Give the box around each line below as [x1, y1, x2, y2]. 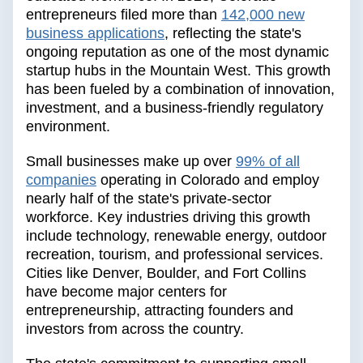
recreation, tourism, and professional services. [26, 246, 323, 263]
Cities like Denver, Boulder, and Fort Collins [26, 265, 306, 282]
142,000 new [221, 6, 305, 23]
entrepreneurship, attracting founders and [26, 302, 293, 319]
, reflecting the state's [164, 25, 301, 42]
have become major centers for [26, 284, 227, 301]
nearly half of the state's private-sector [26, 190, 271, 207]
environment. [26, 118, 110, 135]
